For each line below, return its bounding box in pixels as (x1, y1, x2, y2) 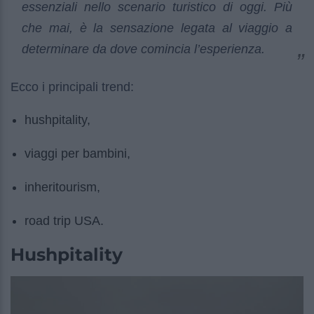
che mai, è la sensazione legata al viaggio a (22, 21, 292, 36)
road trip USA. (25, 214, 104, 228)
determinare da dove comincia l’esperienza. (22, 42, 265, 57)
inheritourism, (25, 180, 100, 195)
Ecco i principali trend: (11, 80, 134, 95)
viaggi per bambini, (25, 146, 130, 161)
